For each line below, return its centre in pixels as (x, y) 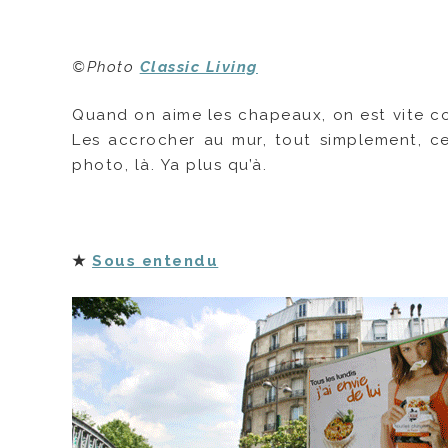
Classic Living (198, 67)
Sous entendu (155, 260)
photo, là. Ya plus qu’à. (175, 165)
